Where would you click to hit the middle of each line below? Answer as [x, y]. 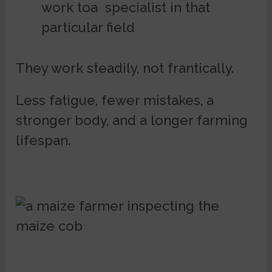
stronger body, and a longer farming [132, 121]
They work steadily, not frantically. [125, 68]
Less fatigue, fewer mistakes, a [115, 100]
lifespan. [43, 141]
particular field [88, 27]
